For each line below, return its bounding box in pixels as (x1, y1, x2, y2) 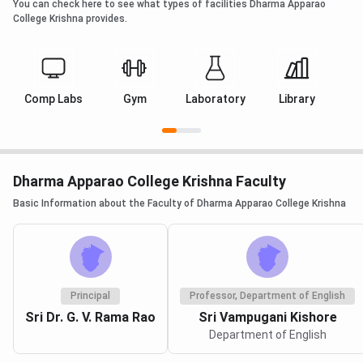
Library (278, 92, 315, 105)
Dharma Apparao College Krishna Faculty (13, 172, 286, 190)
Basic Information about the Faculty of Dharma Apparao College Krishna (13, 197, 346, 209)
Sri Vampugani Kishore (198, 309, 337, 325)
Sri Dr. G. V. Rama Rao (25, 309, 156, 325)
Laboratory (186, 92, 246, 105)
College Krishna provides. (13, 12, 127, 24)
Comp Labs (24, 92, 83, 105)
